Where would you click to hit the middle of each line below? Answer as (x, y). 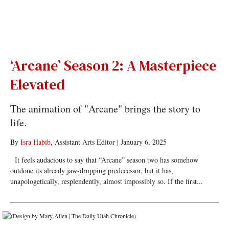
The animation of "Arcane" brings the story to (105, 109)
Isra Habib (35, 142)
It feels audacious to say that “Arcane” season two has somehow (104, 160)
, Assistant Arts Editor (83, 142)
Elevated (37, 84)
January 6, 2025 (143, 142)
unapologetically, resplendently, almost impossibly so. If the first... (106, 181)
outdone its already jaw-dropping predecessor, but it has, (91, 170)
